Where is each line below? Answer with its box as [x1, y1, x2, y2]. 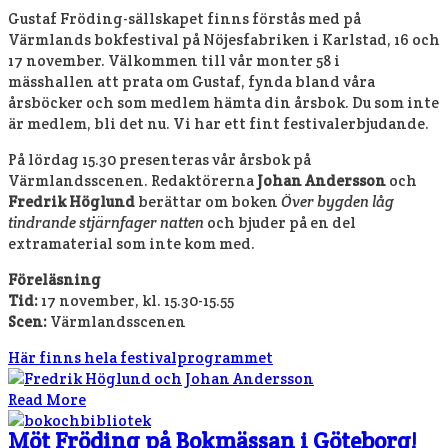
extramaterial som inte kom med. [8, 233, 255, 253]
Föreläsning [8, 269, 101, 289]
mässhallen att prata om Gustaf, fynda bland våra [8, 71, 375, 91]
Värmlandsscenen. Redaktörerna [8, 170, 257, 190]
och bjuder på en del [204, 212, 356, 232]
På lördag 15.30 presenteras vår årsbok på [8, 149, 311, 169]
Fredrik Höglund [8, 191, 135, 211]
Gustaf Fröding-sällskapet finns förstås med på [8, 8, 361, 28]
